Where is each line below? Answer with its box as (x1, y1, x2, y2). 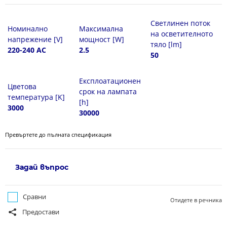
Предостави (22, 207, 59, 216)
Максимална (79, 23, 124, 33)
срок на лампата (79, 87, 137, 96)
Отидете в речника (170, 196, 222, 204)
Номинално (8, 23, 48, 33)
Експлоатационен (79, 76, 141, 86)
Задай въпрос (15, 163, 68, 172)
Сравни (23, 192, 46, 201)
